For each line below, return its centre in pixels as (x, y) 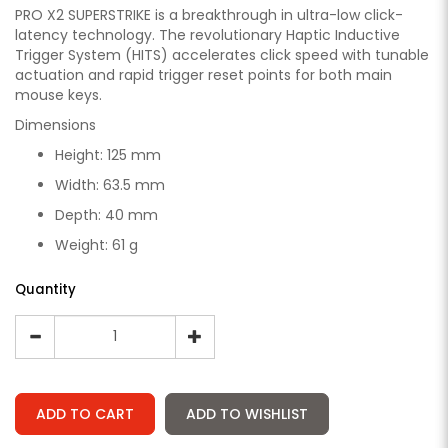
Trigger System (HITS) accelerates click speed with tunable (222, 54)
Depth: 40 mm (106, 214)
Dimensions (55, 124)
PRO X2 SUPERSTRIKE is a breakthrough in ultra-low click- (209, 14)
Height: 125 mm (108, 154)
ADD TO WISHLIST (247, 413)
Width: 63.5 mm (110, 184)
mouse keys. (58, 94)
